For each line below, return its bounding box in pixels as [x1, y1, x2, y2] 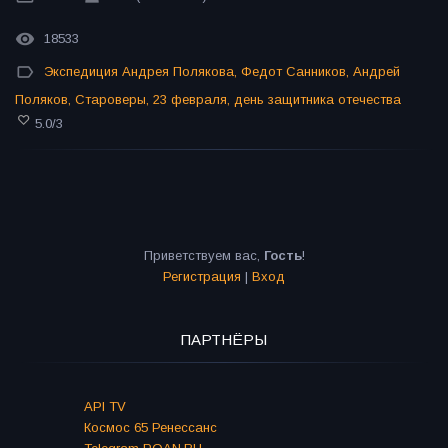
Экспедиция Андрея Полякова [44, 64, 234, 79]
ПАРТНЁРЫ [181, 331, 267, 349]
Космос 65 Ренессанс [84, 420, 217, 436]
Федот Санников [241, 64, 346, 79]
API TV [84, 399, 126, 415]
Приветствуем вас [143, 248, 257, 264]
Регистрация [163, 269, 241, 285]
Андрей [353, 64, 400, 79]
